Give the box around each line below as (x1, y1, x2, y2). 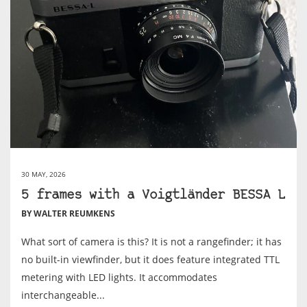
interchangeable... (21, 288, 105, 302)
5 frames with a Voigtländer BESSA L (21, 188, 285, 202)
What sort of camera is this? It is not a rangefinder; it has (21, 234, 282, 248)
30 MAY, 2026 (21, 169, 66, 179)
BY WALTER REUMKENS (21, 207, 115, 219)
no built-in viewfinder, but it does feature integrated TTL (21, 252, 280, 266)
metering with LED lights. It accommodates (21, 270, 217, 284)
